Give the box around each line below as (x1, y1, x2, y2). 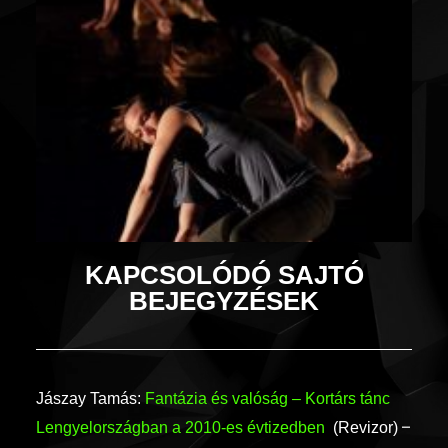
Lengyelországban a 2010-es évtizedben (36, 418, 333, 436)
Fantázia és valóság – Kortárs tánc (145, 389, 390, 407)
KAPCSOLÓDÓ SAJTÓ (84, 259, 364, 290)
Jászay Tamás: (36, 389, 145, 407)
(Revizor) (333, 418, 402, 436)
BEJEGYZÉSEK (129, 285, 319, 316)
